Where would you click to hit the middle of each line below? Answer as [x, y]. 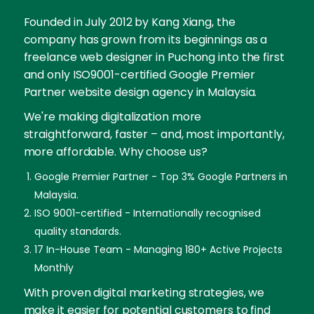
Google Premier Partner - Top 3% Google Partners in [161, 177]
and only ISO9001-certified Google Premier [139, 75]
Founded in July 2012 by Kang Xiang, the [129, 22]
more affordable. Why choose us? [115, 152]
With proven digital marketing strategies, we [144, 293]
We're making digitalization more [112, 117]
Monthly [54, 268]
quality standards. [77, 232]
